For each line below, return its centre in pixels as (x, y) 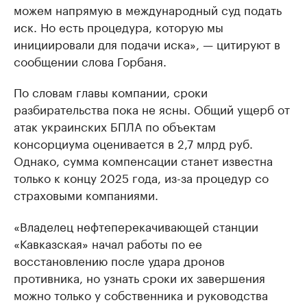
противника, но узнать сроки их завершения (139, 277)
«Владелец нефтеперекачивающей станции (136, 225)
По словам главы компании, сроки (111, 91)
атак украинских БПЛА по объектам (115, 125)
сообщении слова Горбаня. (90, 60)
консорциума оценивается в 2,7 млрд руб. (133, 143)
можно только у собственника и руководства (141, 294)
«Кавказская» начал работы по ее (108, 243)
